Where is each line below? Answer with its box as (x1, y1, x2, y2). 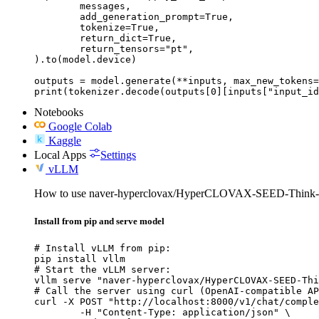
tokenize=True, (34, 21, 80, 33)
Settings (100, 148, 136, 161)
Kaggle (48, 134, 81, 147)
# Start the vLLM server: (34, 264, 171, 276)
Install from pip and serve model (34, 216, 164, 227)
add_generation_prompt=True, (34, 11, 80, 22)
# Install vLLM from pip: (34, 243, 171, 254)
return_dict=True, (34, 32, 80, 43)
